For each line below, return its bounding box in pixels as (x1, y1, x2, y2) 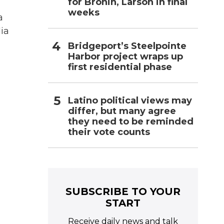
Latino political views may (68, 94, 192, 106)
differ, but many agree (68, 105, 176, 116)
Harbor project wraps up (68, 50, 183, 62)
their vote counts (68, 126, 150, 137)
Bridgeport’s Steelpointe (68, 40, 186, 51)
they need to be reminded (68, 115, 193, 127)
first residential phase (68, 61, 172, 72)
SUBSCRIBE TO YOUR (65, 185, 180, 197)
